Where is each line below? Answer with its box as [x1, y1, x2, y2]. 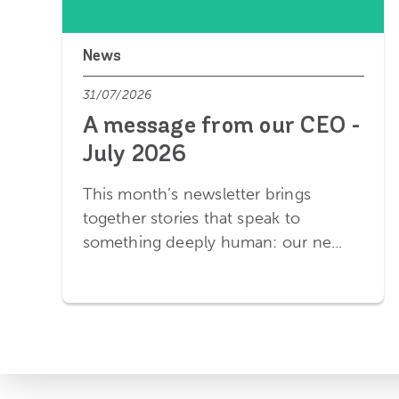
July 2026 [82, 143, 186, 168]
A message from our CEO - [82, 115, 362, 140]
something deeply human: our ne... [82, 232, 343, 252]
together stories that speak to [82, 208, 300, 228]
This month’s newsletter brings [82, 183, 311, 204]
